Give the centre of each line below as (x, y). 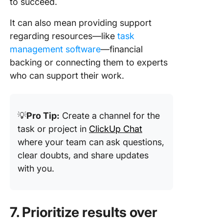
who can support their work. (67, 76)
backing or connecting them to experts (89, 62)
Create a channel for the (110, 116)
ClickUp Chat (116, 129)
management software (55, 49)
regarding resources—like (64, 36)
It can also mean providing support (81, 23)
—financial (122, 49)
